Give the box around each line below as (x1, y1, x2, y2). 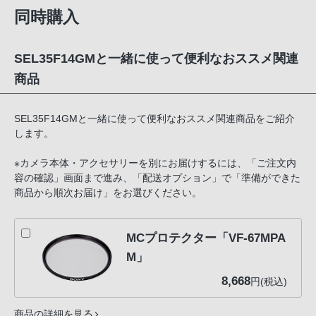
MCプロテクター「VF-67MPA (126, 230, 286, 245)
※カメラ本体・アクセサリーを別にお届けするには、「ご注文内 (14, 157, 296, 169)
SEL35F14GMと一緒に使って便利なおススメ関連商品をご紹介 (14, 113, 295, 124)
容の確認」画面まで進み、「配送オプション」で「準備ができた (14, 172, 300, 183)
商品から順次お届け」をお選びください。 (14, 187, 202, 198)
